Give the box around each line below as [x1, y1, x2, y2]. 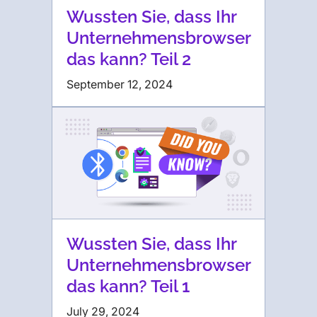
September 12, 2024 [67, 77, 173, 92]
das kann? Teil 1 [67, 276, 190, 297]
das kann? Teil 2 [67, 49, 191, 70]
